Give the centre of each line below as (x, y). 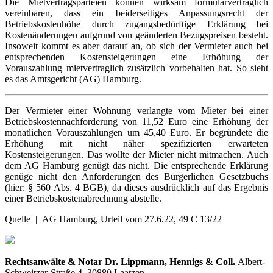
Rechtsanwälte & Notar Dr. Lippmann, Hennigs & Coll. (121, 261)
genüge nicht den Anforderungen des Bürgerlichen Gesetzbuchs (136, 176)
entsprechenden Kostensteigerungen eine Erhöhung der (136, 57)
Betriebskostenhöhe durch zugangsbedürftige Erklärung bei (136, 24)
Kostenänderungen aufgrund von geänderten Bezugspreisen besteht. (136, 35)
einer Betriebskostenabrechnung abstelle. (84, 198)
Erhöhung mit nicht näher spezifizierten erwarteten (136, 143)
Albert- (251, 261)
